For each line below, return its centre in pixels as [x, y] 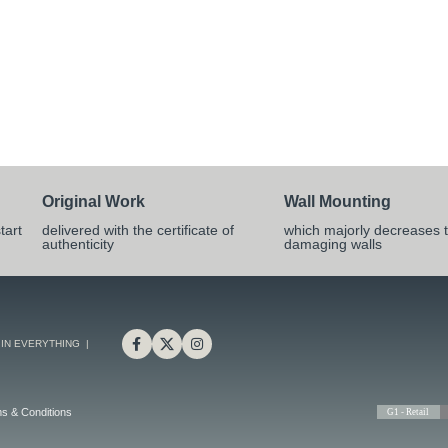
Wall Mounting [338, 201]
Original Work [93, 201]
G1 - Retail [408, 412]
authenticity [77, 244]
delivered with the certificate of [137, 230]
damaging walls [333, 244]
